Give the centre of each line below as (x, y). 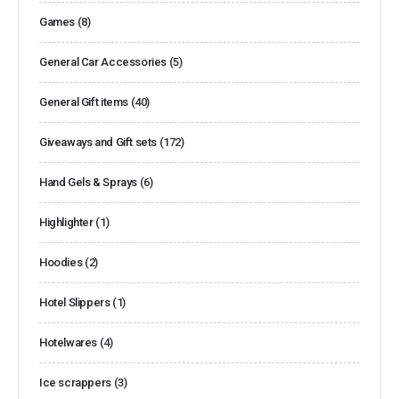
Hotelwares (69, 342)
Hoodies (61, 262)
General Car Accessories (103, 61)
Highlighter (66, 222)
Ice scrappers (75, 382)
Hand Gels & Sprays (88, 182)
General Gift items (84, 102)
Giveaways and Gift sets (98, 142)
